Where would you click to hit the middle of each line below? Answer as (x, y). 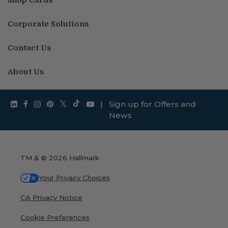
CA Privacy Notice (51, 198)
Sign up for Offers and (153, 104)
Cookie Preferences (55, 218)
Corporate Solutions (48, 24)
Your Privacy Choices (74, 177)
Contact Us (30, 48)
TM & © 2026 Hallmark (60, 158)
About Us (26, 72)
